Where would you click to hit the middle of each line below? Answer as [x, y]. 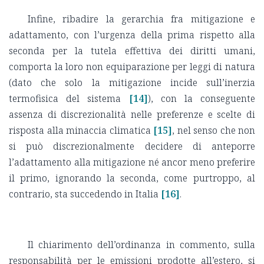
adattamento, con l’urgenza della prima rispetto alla [132, 34]
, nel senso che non [214, 130]
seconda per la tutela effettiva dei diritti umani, [132, 50]
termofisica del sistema [65, 98]
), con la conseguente [202, 98]
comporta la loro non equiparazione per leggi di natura [132, 66]
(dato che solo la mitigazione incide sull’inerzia [132, 82]
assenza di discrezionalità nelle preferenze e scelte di [132, 114]
